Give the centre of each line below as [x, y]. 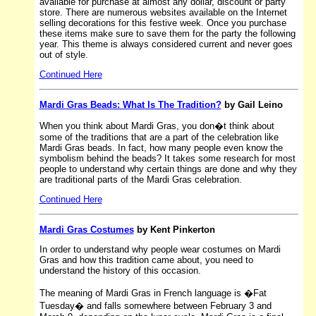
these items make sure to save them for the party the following [167, 33]
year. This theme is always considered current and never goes [166, 44]
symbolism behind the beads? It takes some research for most [167, 158]
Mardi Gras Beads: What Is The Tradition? [130, 104]
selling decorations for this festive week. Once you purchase [163, 23]
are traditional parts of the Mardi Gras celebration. [140, 179]
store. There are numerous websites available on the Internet [163, 12]
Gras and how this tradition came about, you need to [146, 260]
